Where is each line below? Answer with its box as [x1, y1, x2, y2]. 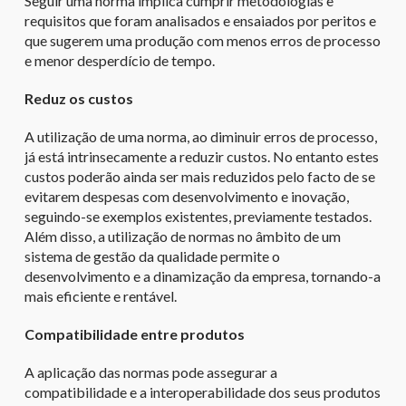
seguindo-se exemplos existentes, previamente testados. [24, 207, 372, 225]
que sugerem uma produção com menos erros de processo [24, 31, 381, 49]
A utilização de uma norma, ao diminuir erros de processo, [24, 127, 377, 145]
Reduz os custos [24, 89, 133, 107]
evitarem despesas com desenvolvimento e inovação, [24, 187, 349, 205]
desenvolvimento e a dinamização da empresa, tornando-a [24, 266, 381, 285]
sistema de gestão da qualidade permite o [24, 246, 280, 265]
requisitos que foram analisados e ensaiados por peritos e [24, 11, 376, 29]
